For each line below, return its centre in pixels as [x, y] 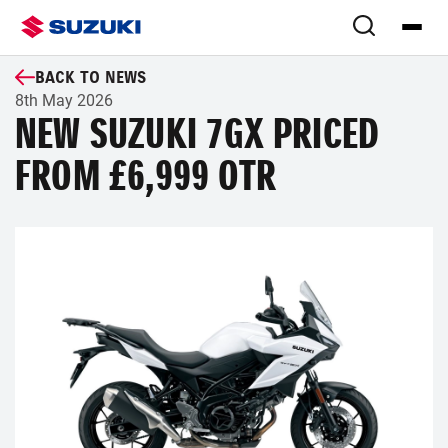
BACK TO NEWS [90, 77]
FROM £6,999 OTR [146, 176]
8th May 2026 [64, 100]
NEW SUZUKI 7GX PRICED [197, 134]
